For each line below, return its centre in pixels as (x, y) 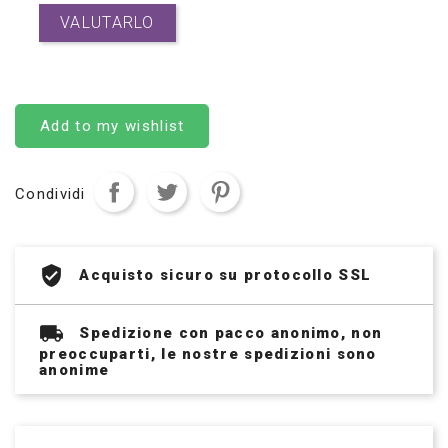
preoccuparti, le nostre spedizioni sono (208, 354)
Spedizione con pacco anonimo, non (231, 332)
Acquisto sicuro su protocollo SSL (225, 274)
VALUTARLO (107, 23)
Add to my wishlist (112, 126)
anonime (74, 370)
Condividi (50, 193)
